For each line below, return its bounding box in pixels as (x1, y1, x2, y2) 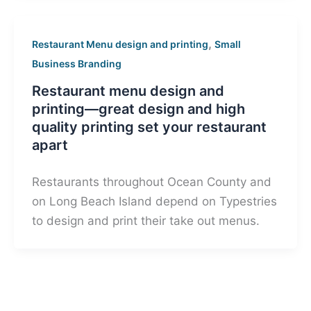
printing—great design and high (31, 101, 245, 118)
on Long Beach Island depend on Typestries (31, 194, 277, 209)
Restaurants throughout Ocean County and (31, 175, 271, 190)
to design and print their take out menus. (31, 214, 260, 228)
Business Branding (31, 57, 121, 69)
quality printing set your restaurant (31, 119, 267, 136)
